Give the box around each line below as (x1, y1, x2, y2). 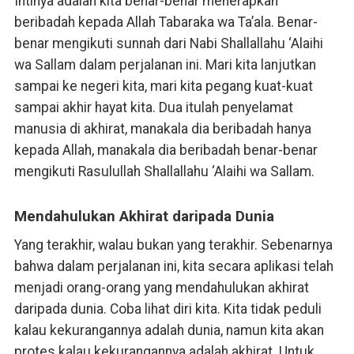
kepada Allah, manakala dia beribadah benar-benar (13, 141, 318, 158)
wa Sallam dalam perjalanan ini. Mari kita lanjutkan (13, 56, 316, 73)
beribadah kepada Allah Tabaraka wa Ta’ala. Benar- (13, 13, 318, 30)
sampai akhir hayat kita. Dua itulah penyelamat (13, 99, 293, 115)
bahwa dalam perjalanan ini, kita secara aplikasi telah (13, 258, 333, 274)
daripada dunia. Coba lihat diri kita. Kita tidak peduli (13, 300, 322, 317)
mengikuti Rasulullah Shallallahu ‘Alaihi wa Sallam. (13, 163, 314, 179)
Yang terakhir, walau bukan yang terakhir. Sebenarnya (13, 236, 333, 253)
